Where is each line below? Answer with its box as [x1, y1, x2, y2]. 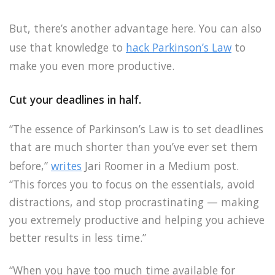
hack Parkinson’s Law [126, 40, 231, 55]
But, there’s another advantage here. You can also [9, 21, 261, 36]
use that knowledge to [9, 40, 126, 55]
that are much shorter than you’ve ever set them [9, 139, 258, 154]
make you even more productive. [9, 58, 174, 74]
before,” [9, 158, 51, 173]
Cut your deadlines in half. [9, 91, 141, 107]
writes [51, 158, 82, 173]
